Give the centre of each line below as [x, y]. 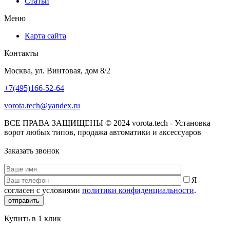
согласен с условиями [43, 190]
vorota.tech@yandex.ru [42, 105]
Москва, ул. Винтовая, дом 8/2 [57, 70]
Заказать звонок [32, 150]
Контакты [21, 53]
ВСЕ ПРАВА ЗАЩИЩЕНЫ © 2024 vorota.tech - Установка [107, 123]
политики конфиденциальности [138, 190]
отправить [24, 200]
